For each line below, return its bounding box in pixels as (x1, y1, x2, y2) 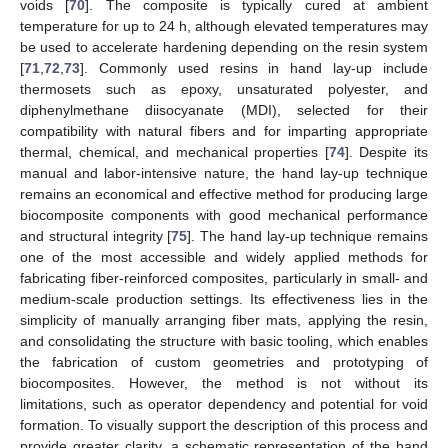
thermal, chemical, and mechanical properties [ (20, 144, 329, 161)
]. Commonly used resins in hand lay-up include (80, 60, 428, 77)
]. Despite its (344, 144, 429, 161)
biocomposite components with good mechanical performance (20, 207, 428, 224)
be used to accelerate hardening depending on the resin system (20, 39, 428, 56)
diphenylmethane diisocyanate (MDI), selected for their (20, 102, 428, 119)
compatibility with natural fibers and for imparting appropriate (20, 123, 428, 140)
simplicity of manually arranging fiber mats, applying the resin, (20, 312, 428, 329)
